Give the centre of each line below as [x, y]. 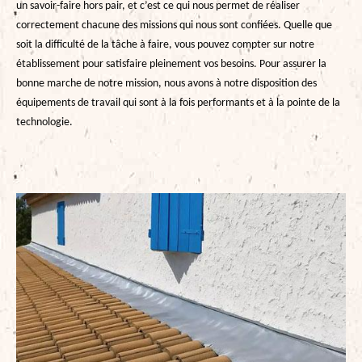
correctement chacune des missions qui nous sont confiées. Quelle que [174, 25]
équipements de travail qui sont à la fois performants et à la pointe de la [178, 103]
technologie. [44, 122]
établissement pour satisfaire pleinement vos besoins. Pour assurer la [171, 64]
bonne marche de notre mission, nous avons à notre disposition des [166, 83]
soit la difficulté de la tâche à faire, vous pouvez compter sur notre [165, 44]
